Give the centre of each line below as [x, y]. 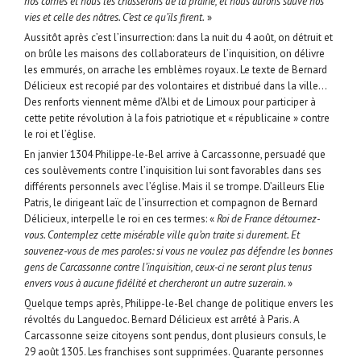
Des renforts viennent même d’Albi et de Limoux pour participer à [170, 102]
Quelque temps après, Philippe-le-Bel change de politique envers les [179, 304]
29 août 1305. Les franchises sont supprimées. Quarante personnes [174, 352]
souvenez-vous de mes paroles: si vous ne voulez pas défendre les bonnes [178, 251]
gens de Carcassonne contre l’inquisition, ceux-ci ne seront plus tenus [168, 268]
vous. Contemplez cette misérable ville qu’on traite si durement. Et [162, 235]
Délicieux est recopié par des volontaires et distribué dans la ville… [175, 86]
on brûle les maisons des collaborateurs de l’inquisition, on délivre [174, 54]
